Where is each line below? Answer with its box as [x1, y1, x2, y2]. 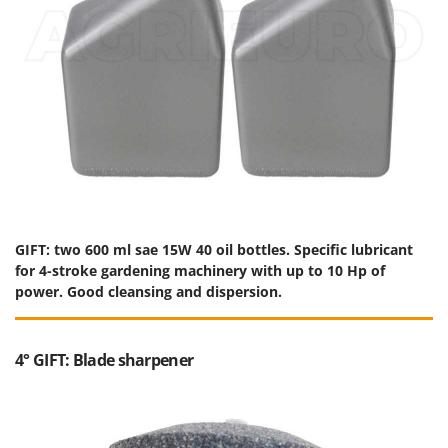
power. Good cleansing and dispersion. [15, 281, 282, 301]
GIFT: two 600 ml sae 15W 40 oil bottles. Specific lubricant [15, 239, 413, 259]
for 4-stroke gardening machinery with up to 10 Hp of [15, 260, 385, 280]
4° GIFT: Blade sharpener [15, 348, 194, 371]
